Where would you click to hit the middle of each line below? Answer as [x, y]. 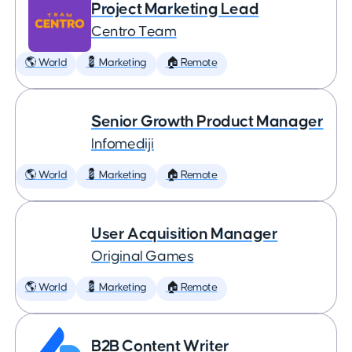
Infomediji [123, 144]
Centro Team [134, 32]
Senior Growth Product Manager [207, 121]
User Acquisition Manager [185, 234]
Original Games [143, 257]
